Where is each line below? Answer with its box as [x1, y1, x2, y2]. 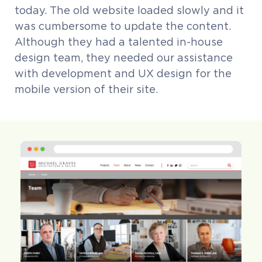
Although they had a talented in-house [15, 36, 223, 48]
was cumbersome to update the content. [15, 20, 231, 32]
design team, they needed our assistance [15, 51, 233, 64]
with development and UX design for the [15, 67, 232, 80]
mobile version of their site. [15, 83, 158, 95]
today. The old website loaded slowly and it [15, 4, 244, 16]
